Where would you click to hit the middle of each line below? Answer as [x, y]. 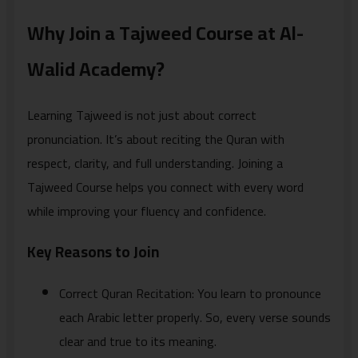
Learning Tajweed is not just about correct [142, 115]
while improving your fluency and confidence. [147, 211]
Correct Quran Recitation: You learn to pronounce [190, 293]
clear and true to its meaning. [138, 341]
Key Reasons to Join [93, 252]
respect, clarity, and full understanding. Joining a [155, 163]
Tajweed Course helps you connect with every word [165, 187]
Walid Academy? [96, 70]
